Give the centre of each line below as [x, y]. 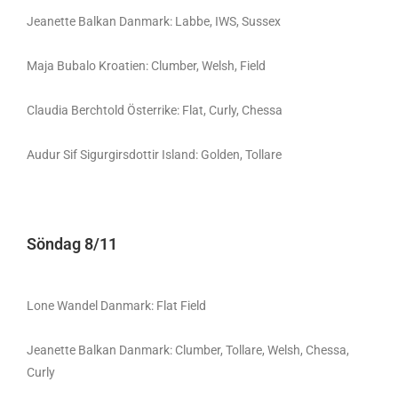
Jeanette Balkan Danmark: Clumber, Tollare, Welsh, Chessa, [188, 350]
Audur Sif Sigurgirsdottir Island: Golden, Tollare [155, 155]
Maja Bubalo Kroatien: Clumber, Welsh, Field [149, 66]
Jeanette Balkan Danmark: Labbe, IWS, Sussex [156, 21]
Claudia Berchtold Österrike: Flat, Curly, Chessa [157, 110]
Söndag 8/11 [76, 244]
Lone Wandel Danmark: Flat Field [119, 306]
